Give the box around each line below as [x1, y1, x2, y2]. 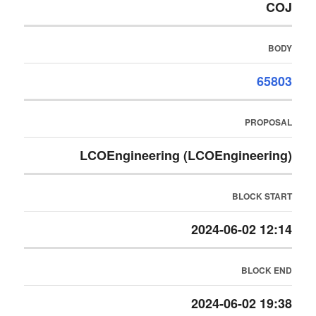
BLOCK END [241, 264, 292, 276]
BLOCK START [231, 190, 292, 202]
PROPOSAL [244, 116, 292, 128]
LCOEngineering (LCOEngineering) [79, 146, 292, 164]
